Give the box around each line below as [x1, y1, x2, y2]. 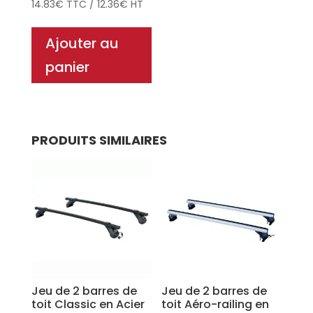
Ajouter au [45, 34, 119, 54]
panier [45, 57, 89, 78]
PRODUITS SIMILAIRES [31, 131, 167, 150]
